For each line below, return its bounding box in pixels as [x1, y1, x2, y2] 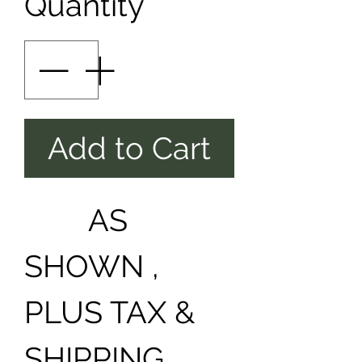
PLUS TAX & [24, 294, 195, 330]
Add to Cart [48, 130, 211, 166]
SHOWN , [24, 248, 159, 284]
